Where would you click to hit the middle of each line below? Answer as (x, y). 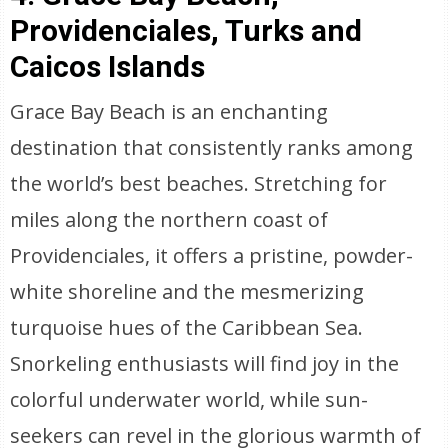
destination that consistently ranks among (212, 147)
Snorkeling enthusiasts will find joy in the (205, 363)
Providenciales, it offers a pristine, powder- (212, 255)
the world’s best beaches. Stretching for (199, 183)
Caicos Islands (108, 66)
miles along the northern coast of (169, 219)
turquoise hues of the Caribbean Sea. (187, 327)
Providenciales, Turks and (186, 30)
